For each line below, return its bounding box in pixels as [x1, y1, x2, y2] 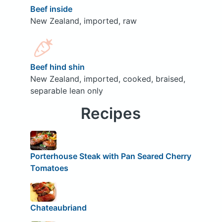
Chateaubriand [30, 202, 87, 213]
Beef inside [30, 3, 72, 14]
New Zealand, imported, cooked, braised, [30, 73, 185, 84]
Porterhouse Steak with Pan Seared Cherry [30, 151, 191, 162]
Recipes [81, 104, 141, 123]
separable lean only [30, 85, 103, 96]
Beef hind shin [30, 61, 85, 72]
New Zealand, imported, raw [30, 15, 137, 26]
